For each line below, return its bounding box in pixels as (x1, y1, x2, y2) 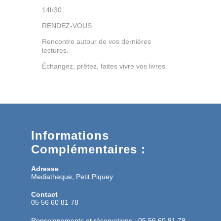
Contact (31, 190, 58, 198)
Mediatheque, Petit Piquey (31, 172, 113, 181)
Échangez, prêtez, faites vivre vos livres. (42, 62, 167, 70)
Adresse (31, 164, 59, 173)
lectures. (42, 46, 69, 54)
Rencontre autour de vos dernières (42, 37, 151, 45)
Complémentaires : (31, 142, 146, 156)
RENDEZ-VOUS (42, 21, 92, 30)
